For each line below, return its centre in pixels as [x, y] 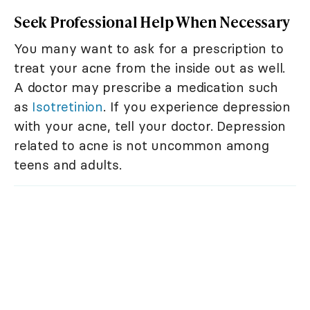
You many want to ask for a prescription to [149, 48]
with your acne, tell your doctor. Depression [150, 126]
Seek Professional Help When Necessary [152, 21]
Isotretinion [68, 106]
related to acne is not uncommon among [142, 145]
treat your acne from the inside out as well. [150, 67]
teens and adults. [68, 164]
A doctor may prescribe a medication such [146, 87]
